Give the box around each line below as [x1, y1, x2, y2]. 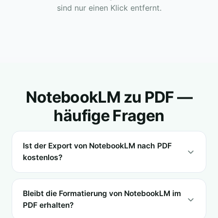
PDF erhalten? [23, 200, 73, 210]
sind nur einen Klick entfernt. [56, 2, 162, 13]
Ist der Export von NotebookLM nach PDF [23, 141, 172, 150]
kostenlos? [23, 152, 62, 162]
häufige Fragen [54, 106, 164, 125]
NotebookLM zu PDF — [25, 87, 193, 107]
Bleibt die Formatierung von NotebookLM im [23, 188, 181, 198]
